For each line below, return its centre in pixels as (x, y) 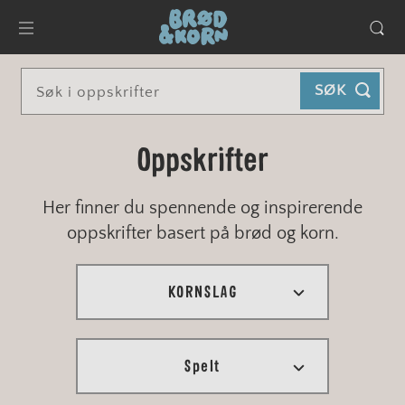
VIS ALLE (202, 345)
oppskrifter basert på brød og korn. (202, 233)
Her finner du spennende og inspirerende (202, 208)
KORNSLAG (202, 293)
